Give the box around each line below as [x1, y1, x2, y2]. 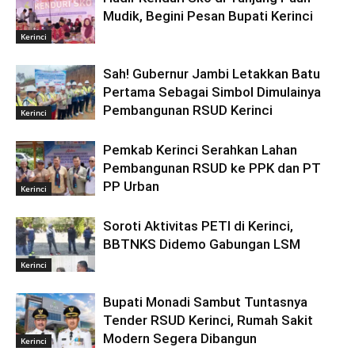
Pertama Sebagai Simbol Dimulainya [103, 83, 321, 100]
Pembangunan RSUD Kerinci [103, 101, 273, 118]
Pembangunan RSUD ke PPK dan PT [103, 159, 321, 176]
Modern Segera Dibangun [103, 330, 257, 346]
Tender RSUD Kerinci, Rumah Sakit [103, 311, 313, 328]
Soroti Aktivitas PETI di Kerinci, [103, 217, 293, 234]
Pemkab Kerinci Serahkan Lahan [103, 141, 297, 158]
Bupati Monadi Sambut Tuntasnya [103, 293, 307, 310]
